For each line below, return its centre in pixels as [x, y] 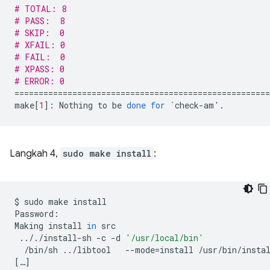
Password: [37, 214]
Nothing [76, 105]
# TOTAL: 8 [40, 9]
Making [29, 226]
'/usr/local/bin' [165, 238]
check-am [194, 105]
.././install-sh [55, 238]
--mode [140, 250]
